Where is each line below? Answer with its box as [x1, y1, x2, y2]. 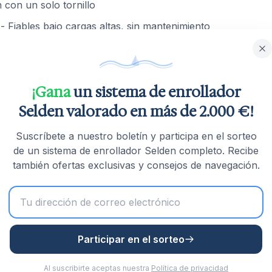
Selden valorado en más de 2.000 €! [18, 102, 254, 121]
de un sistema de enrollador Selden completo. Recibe [13, 144, 259, 157]
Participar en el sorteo [78, 233, 185, 245]
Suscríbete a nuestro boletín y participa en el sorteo [15, 130, 257, 142]
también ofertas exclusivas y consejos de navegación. [12, 159, 260, 171]
